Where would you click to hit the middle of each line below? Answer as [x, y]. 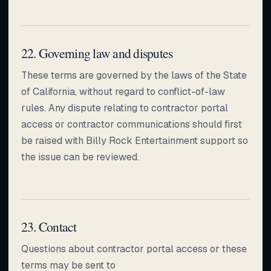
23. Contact [49, 226]
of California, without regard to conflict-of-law [123, 91]
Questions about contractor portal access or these [134, 249]
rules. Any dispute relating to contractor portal [125, 108]
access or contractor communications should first [132, 124]
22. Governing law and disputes [97, 53]
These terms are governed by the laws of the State [134, 75]
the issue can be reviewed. [80, 157]
